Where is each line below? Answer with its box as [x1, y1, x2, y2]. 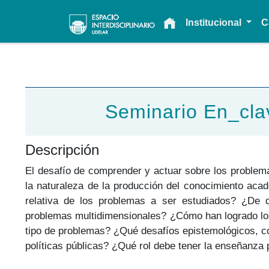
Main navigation [68, 6, 204, 28]
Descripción [25, 141, 99, 158]
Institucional [185, 17, 244, 28]
